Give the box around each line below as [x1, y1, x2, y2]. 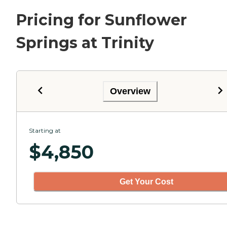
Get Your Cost [120, 177, 173, 186]
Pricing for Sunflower [16, 11, 187, 30]
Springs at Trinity [16, 33, 154, 53]
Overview [110, 86, 150, 96]
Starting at [29, 127, 61, 135]
